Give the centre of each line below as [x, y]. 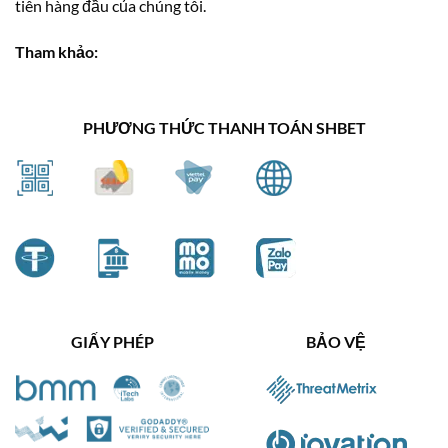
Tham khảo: [56, 51]
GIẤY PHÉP [112, 342]
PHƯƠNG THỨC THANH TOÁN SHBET [224, 127]
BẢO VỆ [336, 342]
